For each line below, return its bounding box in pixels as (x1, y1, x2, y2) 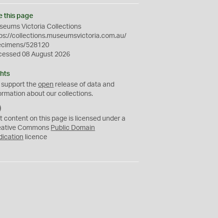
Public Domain (51, 125, 95, 131)
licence (23, 134, 48, 141)
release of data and (54, 81, 115, 88)
